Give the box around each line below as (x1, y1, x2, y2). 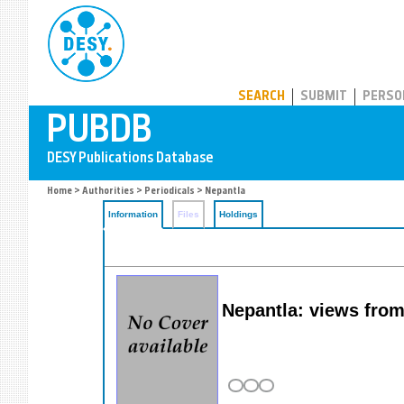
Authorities (82, 187, 134, 197)
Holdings (219, 209, 258, 219)
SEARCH (238, 90, 285, 104)
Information (108, 209, 158, 219)
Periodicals (144, 187, 195, 197)
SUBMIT (300, 90, 347, 104)
